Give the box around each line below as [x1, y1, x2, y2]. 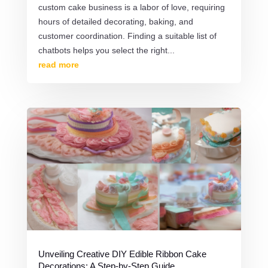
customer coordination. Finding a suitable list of [38, 31, 217, 41]
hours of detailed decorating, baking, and [38, 16, 193, 26]
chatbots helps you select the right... [38, 45, 175, 55]
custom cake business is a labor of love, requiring [38, 2, 225, 12]
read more [38, 59, 79, 69]
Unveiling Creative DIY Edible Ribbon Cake [38, 249, 206, 259]
